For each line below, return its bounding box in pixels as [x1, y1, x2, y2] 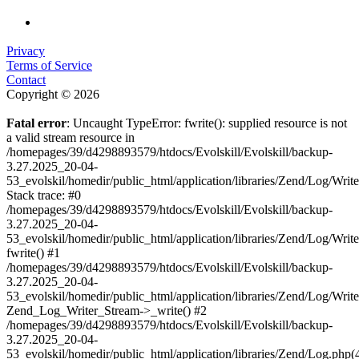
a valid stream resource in [6, 131, 135, 145]
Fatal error [6, 116, 67, 131]
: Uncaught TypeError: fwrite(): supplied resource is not [67, 116, 347, 131]
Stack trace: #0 [6, 188, 81, 203]
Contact [6, 73, 46, 87]
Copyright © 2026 [6, 87, 99, 102]
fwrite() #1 [6, 246, 60, 260]
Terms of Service [6, 58, 92, 73]
